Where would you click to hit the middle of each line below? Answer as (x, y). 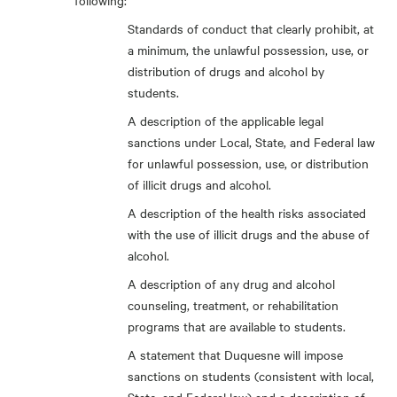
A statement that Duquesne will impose (235, 354)
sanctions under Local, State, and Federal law (251, 142)
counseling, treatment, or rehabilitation (233, 305)
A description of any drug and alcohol (231, 284)
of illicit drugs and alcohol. (199, 184)
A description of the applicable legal (226, 121)
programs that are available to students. (237, 326)
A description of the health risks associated (247, 213)
